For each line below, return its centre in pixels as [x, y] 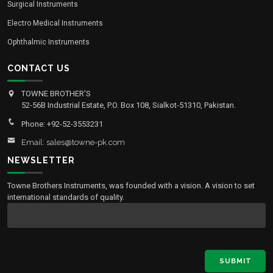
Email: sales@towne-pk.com [73, 142]
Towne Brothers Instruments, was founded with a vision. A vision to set [131, 185]
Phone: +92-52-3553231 [62, 124]
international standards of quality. [66, 197]
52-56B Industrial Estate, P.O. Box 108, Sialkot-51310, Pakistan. [129, 105]
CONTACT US [39, 68]
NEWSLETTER [41, 160]
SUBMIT [235, 261]
